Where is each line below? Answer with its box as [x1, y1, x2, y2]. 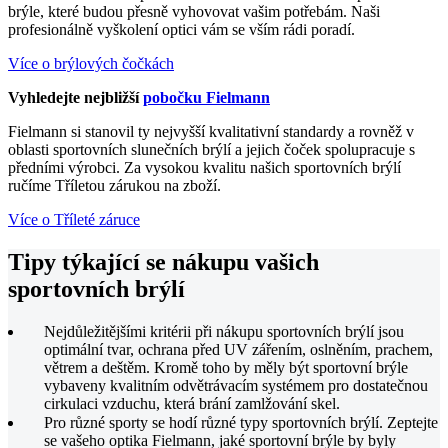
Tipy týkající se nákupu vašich [8, 249, 319, 276]
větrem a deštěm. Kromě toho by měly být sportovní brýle [44, 359, 408, 377]
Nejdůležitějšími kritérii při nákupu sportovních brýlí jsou [44, 323, 404, 341]
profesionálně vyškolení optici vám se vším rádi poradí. [8, 21, 355, 39]
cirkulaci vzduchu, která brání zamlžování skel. [44, 395, 340, 413]
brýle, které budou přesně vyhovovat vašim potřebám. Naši [8, 3, 380, 21]
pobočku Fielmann [143, 89, 270, 107]
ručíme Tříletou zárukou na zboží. [8, 177, 221, 195]
